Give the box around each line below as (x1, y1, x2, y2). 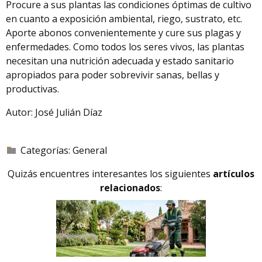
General (73, 143, 107, 157)
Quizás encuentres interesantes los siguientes (8, 167, 213, 180)
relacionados (100, 181, 160, 194)
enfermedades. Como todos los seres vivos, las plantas (6, 40, 244, 53)
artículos (213, 167, 254, 180)
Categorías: (20, 143, 73, 157)
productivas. (6, 82, 59, 95)
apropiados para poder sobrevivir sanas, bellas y (6, 68, 219, 81)
